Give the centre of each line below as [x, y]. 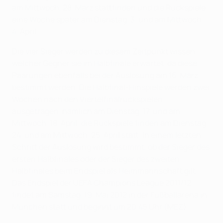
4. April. [25, 32]
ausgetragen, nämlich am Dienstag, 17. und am [96, 111]
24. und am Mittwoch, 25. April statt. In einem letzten [107, 135]
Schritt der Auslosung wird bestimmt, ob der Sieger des [111, 147]
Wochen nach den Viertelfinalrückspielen [87, 99]
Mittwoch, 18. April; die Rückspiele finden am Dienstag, [110, 123]
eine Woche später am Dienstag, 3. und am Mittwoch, [108, 20]
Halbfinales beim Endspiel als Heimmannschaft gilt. [105, 171]
